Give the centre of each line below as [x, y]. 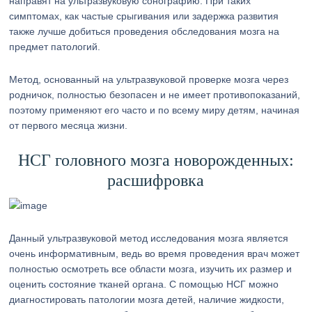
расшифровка [156, 180]
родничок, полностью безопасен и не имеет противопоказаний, [155, 95]
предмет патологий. [55, 47]
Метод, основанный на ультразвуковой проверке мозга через [149, 79]
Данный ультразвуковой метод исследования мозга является [149, 238]
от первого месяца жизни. [69, 125]
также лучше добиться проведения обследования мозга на [145, 31]
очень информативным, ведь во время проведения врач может [155, 253]
